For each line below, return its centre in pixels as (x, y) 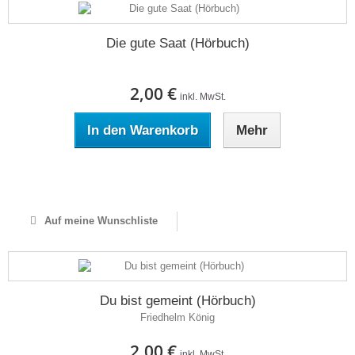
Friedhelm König (177, 317)
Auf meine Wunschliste (99, 221)
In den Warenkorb (143, 130)
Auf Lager (177, 176)
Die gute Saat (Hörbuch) (177, 43)
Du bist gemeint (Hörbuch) (177, 301)
